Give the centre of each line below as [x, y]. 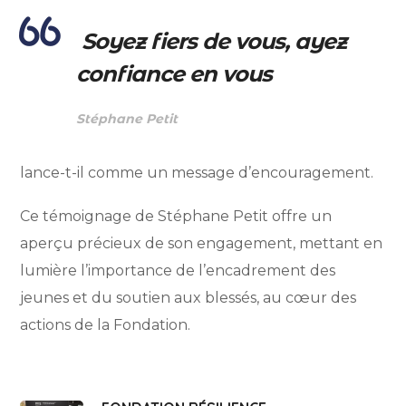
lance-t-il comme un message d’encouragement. [197, 173]
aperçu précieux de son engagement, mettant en [202, 244]
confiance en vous [174, 74]
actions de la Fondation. [106, 325]
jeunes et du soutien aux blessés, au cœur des [188, 298]
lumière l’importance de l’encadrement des [178, 271]
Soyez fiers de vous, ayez [212, 42]
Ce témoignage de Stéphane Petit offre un [176, 217]
